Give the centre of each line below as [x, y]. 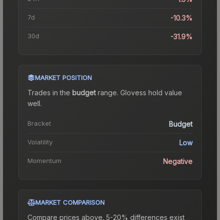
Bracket [39, 123]
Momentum [44, 160]
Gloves [132, 92]
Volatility [40, 142]
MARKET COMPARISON [70, 202]
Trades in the [50, 92]
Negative [178, 161]
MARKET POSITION [63, 77]
